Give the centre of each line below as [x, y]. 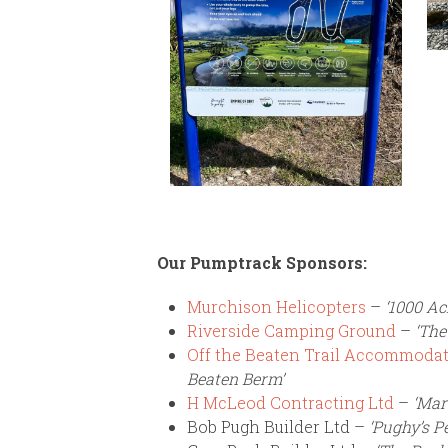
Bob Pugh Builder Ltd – [278, 426]
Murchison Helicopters [276, 306]
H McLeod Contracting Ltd [290, 402]
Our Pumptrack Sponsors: [262, 262]
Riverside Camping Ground [291, 330]
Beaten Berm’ [235, 378]
